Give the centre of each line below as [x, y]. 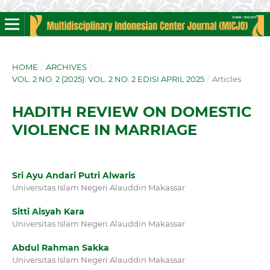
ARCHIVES [66, 67]
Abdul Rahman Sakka [60, 248]
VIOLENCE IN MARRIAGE [104, 130]
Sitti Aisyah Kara [48, 212]
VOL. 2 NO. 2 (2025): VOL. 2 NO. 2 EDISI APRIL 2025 [108, 79]
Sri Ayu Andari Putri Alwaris [73, 175]
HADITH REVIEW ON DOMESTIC [132, 111]
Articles [226, 79]
